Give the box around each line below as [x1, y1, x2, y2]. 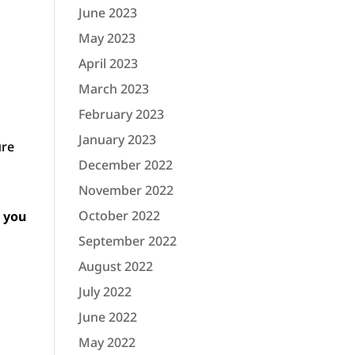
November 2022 [78, 181, 174, 199]
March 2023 [78, 80, 149, 97]
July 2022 [78, 283, 132, 300]
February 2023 [78, 105, 164, 123]
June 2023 [78, 4, 137, 21]
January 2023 [78, 131, 156, 148]
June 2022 [78, 308, 137, 326]
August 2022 [78, 258, 153, 275]
